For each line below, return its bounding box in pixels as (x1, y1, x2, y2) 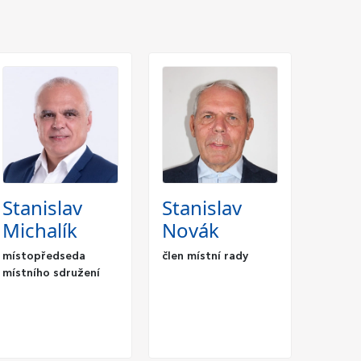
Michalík (2, 216, 77, 243)
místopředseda (2, 250, 85, 262)
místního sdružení (2, 267, 100, 279)
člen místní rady (162, 250, 248, 262)
